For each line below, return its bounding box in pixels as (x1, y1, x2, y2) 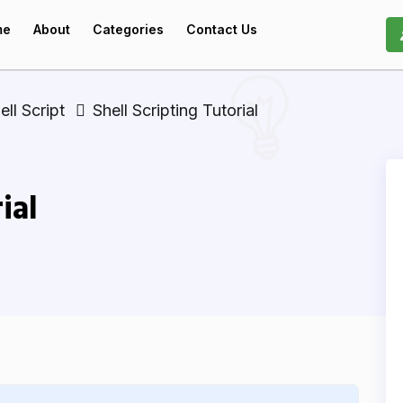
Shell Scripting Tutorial (93, 101, 258, 120)
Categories (93, 22, 164, 37)
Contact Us (186, 22, 257, 37)
